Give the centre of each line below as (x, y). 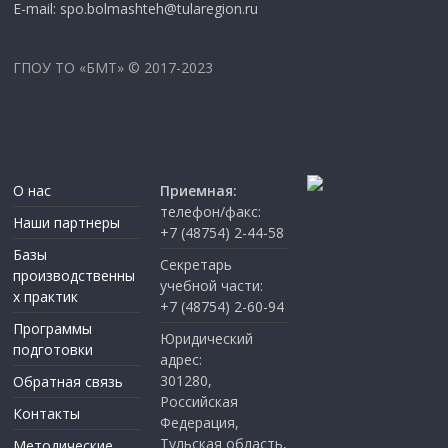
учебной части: (212, 285)
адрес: (181, 359)
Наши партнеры (67, 222)
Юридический (207, 338)
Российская (199, 401)
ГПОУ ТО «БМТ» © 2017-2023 (113, 67)
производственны (74, 275)
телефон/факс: (211, 211)
